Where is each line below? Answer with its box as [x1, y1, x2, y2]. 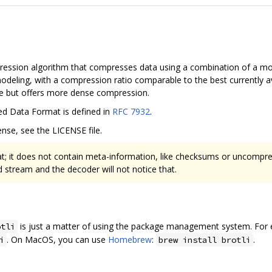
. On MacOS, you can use [7, 234, 108, 246]
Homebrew [108, 234, 152, 246]
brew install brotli [158, 234, 251, 246]
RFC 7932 [112, 105, 150, 117]
